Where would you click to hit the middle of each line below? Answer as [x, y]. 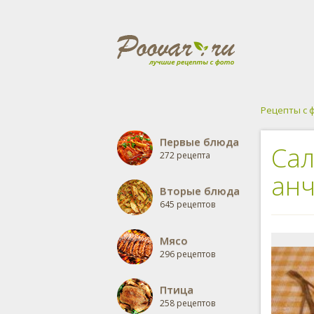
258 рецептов [187, 303]
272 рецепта [185, 155]
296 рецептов [187, 254]
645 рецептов [187, 204]
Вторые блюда [200, 191]
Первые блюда [199, 142]
